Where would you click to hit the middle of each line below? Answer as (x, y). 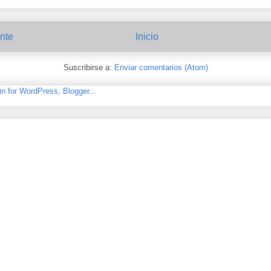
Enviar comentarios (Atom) (161, 67)
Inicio (147, 37)
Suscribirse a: (89, 67)
